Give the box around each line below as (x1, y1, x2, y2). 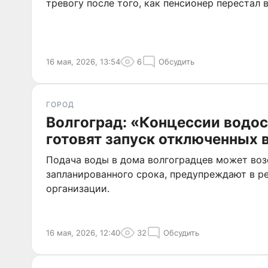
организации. (46, 182, 109, 194)
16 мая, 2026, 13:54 (46, 57, 120, 66)
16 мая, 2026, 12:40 (46, 228, 120, 237)
